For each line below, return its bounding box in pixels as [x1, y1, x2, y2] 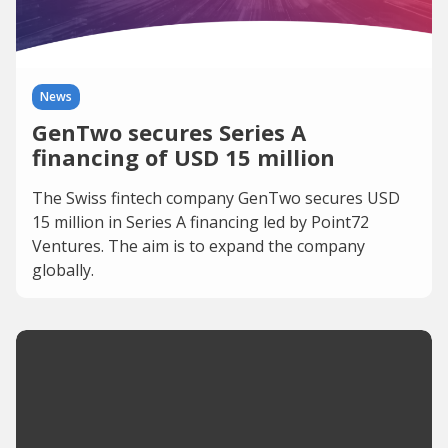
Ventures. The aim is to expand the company [32, 235, 365, 257]
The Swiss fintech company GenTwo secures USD [32, 187, 400, 209]
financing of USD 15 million [32, 142, 335, 172]
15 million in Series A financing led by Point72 [32, 211, 369, 233]
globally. [32, 259, 94, 281]
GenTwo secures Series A [32, 117, 306, 147]
